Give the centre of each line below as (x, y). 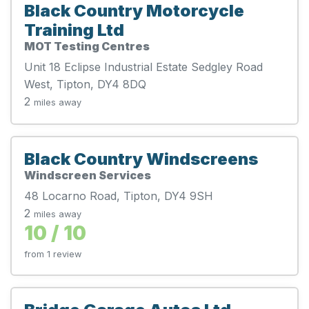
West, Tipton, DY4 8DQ (85, 84)
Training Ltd (74, 30)
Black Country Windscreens (141, 159)
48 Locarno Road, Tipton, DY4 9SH (119, 196)
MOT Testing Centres (87, 46)
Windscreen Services (88, 175)
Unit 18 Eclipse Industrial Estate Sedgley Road (143, 67)
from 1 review (53, 254)
